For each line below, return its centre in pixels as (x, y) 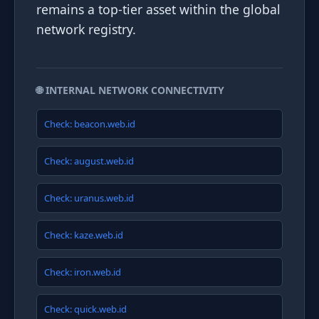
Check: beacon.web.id (90, 124)
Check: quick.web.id (85, 309)
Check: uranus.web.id (89, 198)
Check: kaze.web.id (84, 235)
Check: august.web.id (89, 161)
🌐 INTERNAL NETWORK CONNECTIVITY (130, 90)
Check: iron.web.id (83, 272)
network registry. (86, 29)
